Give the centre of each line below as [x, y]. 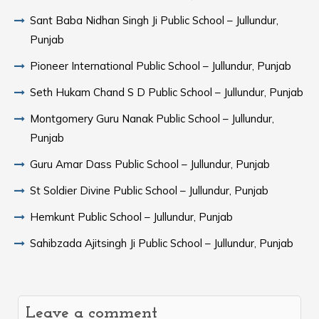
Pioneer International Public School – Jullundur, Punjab [161, 66]
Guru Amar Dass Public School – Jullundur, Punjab [150, 164]
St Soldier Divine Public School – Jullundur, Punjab [149, 190]
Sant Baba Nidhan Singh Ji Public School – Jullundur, [154, 20]
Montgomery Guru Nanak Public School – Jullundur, [152, 119]
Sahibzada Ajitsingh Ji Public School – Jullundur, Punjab [162, 243]
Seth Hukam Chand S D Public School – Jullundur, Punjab [167, 92]
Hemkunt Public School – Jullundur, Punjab [131, 217]
